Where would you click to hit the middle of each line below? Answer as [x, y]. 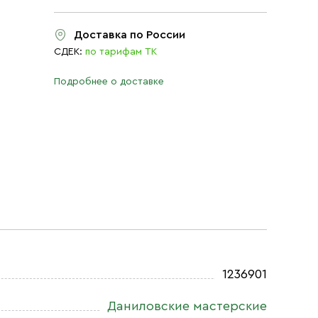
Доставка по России [130, 35]
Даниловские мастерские [187, 306]
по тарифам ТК [121, 52]
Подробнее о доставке [109, 82]
